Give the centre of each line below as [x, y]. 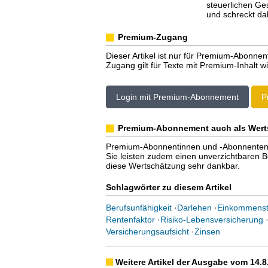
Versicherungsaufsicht [147, 232]
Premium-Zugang [153, 37]
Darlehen [194, 208]
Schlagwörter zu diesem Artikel [168, 187]
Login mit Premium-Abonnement [177, 97]
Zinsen [207, 232]
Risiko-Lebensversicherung [211, 220]
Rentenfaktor [130, 220]
